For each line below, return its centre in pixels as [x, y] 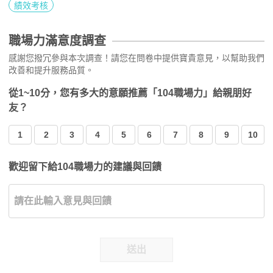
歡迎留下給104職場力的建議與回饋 [85, 167]
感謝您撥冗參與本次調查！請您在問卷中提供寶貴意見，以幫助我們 [136, 58]
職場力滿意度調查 [57, 41]
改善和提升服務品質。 [51, 70]
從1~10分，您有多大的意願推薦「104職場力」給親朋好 [130, 93]
